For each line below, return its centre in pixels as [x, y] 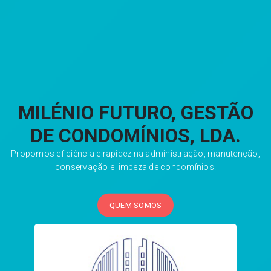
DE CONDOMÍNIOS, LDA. [135, 135]
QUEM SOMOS [135, 205]
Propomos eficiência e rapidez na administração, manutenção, [135, 153]
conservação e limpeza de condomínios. [135, 167]
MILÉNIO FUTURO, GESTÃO [135, 112]
